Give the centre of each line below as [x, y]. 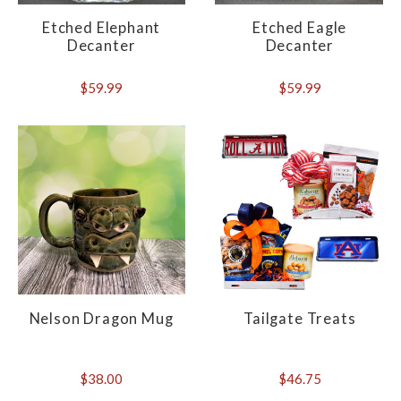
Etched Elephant [101, 28]
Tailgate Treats [300, 318]
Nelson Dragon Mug [101, 318]
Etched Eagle [300, 28]
